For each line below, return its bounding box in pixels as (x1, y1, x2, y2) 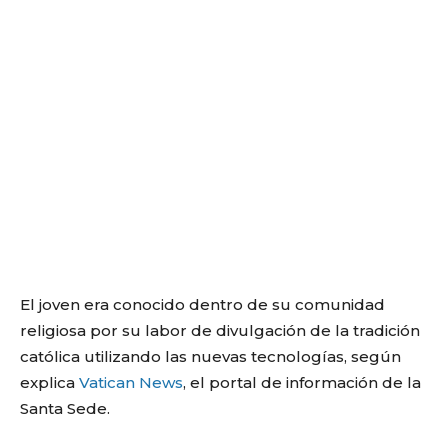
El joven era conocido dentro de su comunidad (20, 295, 385, 314)
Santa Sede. (20, 399, 110, 418)
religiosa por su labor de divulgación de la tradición (20, 321, 420, 340)
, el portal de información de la (183, 373, 421, 392)
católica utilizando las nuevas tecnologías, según (20, 347, 401, 366)
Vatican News (79, 373, 183, 392)
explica (20, 373, 79, 392)
